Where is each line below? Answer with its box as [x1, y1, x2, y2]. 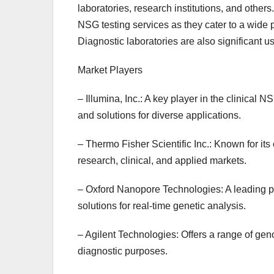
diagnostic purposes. [78, 246, 168, 257]
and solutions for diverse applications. [78, 110, 241, 121]
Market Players [78, 65, 143, 76]
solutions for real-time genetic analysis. [78, 201, 246, 212]
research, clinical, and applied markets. [78, 155, 246, 166]
